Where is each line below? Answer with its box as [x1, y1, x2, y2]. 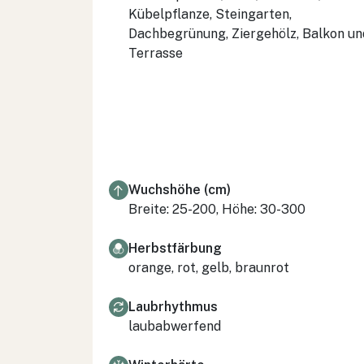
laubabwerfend [128, 318, 221, 334]
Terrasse [128, 45, 183, 61]
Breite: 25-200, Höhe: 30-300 [128, 201, 305, 217]
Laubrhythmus [128, 298, 218, 314]
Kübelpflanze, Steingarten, [128, 6, 292, 22]
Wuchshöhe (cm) [128, 181, 231, 197]
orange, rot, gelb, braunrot [128, 259, 289, 275]
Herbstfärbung [128, 240, 222, 256]
